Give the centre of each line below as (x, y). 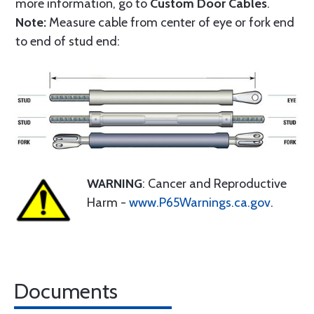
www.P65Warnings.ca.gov (200, 203)
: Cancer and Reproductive (214, 184)
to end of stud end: (68, 41)
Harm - (108, 203)
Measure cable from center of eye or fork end (170, 22)
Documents (66, 291)
